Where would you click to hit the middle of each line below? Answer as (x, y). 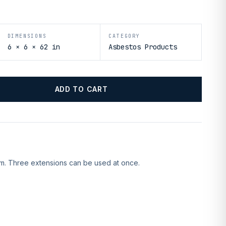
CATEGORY (124, 36)
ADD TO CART (81, 89)
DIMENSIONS (27, 36)
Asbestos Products (143, 47)
